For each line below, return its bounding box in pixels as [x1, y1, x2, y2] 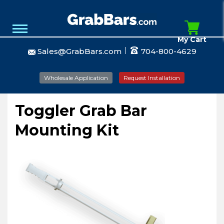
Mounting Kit [15, 121, 119, 139]
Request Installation [123, 74, 180, 81]
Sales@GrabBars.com [37, 46, 121, 56]
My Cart [177, 35, 206, 44]
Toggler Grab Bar [15, 101, 147, 120]
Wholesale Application [44, 74, 108, 81]
